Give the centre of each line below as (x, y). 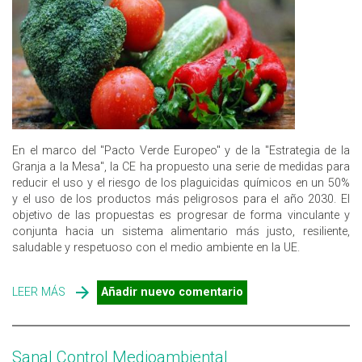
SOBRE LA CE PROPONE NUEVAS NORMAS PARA (192, 292)
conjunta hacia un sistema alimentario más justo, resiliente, (181, 231)
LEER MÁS (39, 292)
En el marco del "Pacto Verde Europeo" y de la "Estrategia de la (181, 150)
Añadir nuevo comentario (172, 292)
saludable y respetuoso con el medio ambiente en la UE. (156, 247)
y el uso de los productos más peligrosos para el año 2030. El (181, 199)
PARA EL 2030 (102, 324)
